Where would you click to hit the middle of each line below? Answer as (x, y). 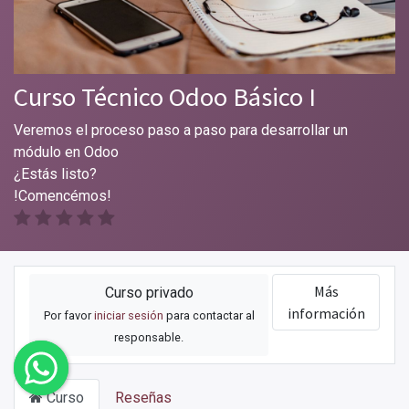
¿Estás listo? (55, 174)
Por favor (68, 316)
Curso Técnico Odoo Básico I (165, 97)
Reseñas (143, 398)
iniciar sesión (128, 316)
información (326, 314)
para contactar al (209, 316)
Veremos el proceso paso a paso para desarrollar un (181, 131)
